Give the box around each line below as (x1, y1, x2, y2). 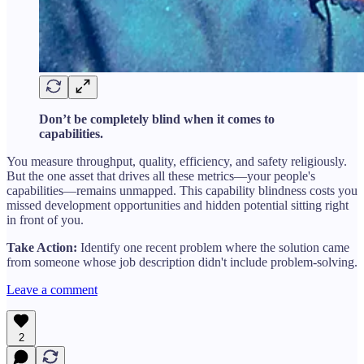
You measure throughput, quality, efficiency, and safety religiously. (6, 154, 347, 168)
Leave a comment (6, 282, 97, 297)
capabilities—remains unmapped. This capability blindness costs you (6, 183, 357, 197)
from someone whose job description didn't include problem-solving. (6, 254, 357, 269)
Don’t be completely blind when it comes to (39, 111, 275, 126)
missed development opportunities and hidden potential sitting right (6, 197, 349, 212)
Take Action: (6, 240, 77, 254)
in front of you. (6, 212, 84, 227)
